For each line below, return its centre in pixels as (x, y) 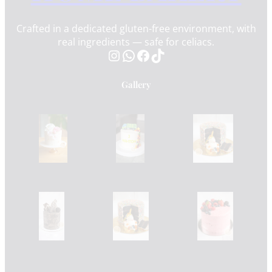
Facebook (139, 55)
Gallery (136, 84)
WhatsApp (125, 55)
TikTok (154, 55)
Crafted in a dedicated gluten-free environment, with (136, 28)
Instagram (113, 55)
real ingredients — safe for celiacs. (136, 42)
